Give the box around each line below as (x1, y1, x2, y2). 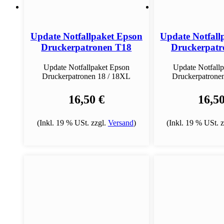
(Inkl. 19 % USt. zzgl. (36, 118, 108, 127)
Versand (107, 118, 133, 127)
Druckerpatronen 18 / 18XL (42, 71, 131, 80)
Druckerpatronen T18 (41, 42, 132, 53)
